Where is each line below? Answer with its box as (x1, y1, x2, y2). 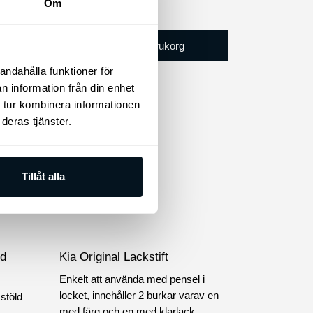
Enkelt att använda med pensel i (59, 273, 205, 285)
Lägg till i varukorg (102, 39, 185, 52)
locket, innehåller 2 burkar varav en (59, 289, 219, 301)
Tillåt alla (22, 170, 66, 182)
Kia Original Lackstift (59, 250, 168, 264)
